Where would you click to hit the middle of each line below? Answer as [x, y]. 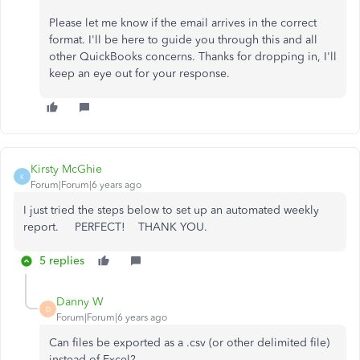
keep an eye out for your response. [139, 74]
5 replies [62, 261]
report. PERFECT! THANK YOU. [115, 227]
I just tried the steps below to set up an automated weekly [171, 210]
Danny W [80, 302]
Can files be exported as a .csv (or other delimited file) [189, 343]
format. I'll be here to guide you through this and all [183, 40]
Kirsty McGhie [66, 169]
